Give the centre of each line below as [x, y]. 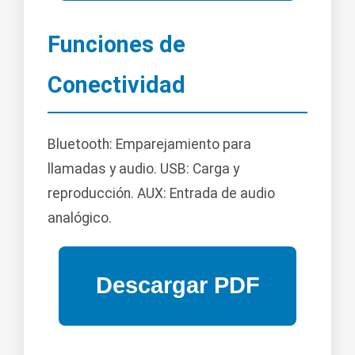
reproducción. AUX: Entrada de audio [161, 193]
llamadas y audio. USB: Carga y [143, 168]
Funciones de [116, 45]
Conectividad [116, 85]
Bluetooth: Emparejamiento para [149, 144]
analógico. [80, 218]
